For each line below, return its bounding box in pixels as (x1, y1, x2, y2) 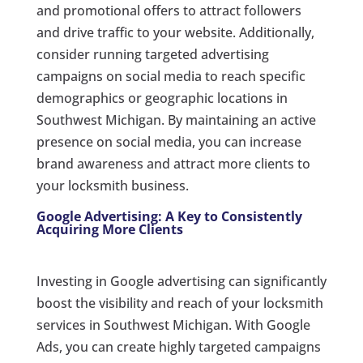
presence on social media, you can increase (36, 133, 301, 152)
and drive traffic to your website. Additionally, (36, 23, 314, 42)
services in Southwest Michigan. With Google (36, 316, 310, 335)
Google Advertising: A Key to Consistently (36, 207, 302, 226)
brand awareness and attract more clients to (36, 155, 310, 173)
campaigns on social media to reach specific (36, 67, 305, 86)
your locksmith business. (36, 177, 189, 195)
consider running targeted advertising (36, 45, 269, 64)
